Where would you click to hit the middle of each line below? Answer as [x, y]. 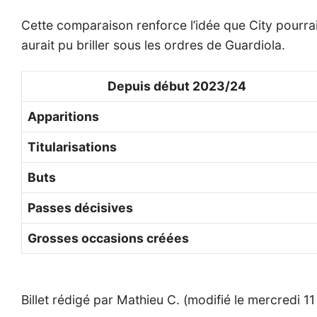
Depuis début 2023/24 [177, 86]
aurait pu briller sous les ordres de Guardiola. [153, 45]
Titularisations [72, 146]
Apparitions [63, 116]
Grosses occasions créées [108, 238]
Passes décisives [80, 207]
